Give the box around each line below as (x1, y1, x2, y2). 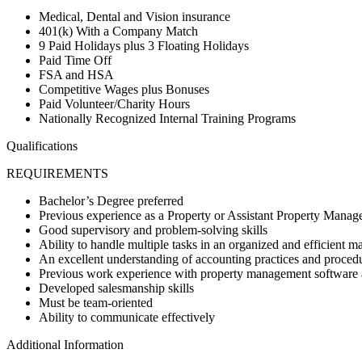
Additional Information (6, 337, 124, 351)
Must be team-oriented (39, 295, 153, 309)
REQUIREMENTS (6, 166, 108, 180)
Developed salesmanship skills (39, 280, 194, 295)
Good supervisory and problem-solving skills (39, 222, 267, 237)
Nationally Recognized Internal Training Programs (39, 111, 296, 125)
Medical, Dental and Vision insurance (39, 9, 230, 23)
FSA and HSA (39, 67, 117, 82)
